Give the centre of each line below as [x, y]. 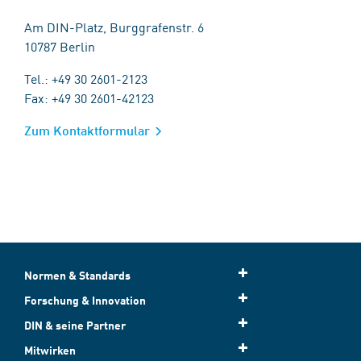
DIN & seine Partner [75, 325]
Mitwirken [50, 350]
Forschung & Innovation [85, 300]
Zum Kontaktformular [87, 130]
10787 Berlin [60, 46]
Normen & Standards [77, 275]
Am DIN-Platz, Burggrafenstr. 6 [114, 27]
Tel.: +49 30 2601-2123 [86, 78]
